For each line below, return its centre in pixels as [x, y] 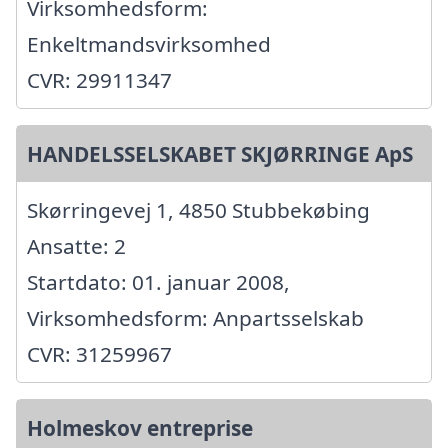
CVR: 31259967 [99, 354]
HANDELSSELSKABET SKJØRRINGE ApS [220, 154]
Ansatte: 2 [76, 246]
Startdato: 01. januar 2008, [158, 282]
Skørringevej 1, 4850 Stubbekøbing [198, 210]
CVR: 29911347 [99, 80]
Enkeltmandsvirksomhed [149, 44]
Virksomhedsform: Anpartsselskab [195, 318]
